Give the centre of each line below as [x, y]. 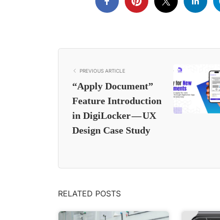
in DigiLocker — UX [114, 115]
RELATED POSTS [89, 193]
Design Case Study [111, 130]
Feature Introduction [117, 100]
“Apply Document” [113, 86]
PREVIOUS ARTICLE [102, 70]
